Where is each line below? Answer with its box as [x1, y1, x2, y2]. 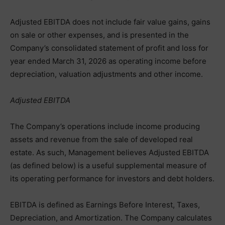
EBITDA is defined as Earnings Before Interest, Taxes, [10, 200, 200, 209]
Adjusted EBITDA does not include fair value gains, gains [10, 17, 210, 27]
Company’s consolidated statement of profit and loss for [10, 43, 208, 53]
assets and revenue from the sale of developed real [10, 135, 193, 144]
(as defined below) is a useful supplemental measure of [10, 161, 206, 170]
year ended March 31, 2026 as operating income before [10, 56, 206, 66]
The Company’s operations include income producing [10, 122, 200, 131]
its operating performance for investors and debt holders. [10, 174, 214, 183]
